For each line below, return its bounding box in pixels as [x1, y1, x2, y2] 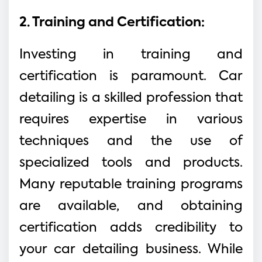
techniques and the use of [19, 135, 243, 148]
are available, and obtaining [19, 199, 243, 213]
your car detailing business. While [19, 243, 243, 256]
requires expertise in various [19, 113, 243, 126]
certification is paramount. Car [19, 70, 243, 83]
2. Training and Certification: [19, 16, 205, 29]
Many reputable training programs [19, 178, 243, 191]
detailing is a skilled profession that [19, 91, 243, 105]
